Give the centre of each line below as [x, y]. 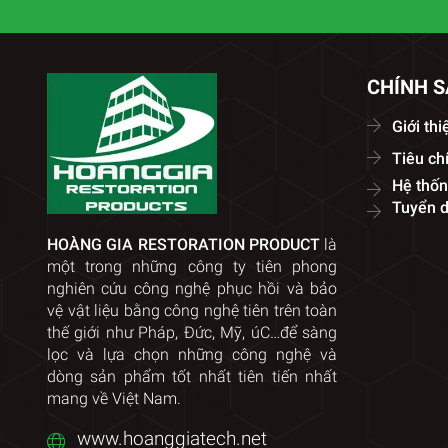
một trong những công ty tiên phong [192, 266]
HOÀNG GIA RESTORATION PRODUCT [183, 244]
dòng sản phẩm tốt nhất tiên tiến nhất [192, 376]
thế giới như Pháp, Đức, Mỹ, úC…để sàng [192, 332]
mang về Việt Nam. [114, 398]
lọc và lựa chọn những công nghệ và [192, 354]
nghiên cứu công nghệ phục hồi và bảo [192, 288]
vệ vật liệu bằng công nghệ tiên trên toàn [192, 310]
